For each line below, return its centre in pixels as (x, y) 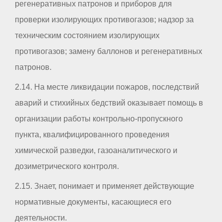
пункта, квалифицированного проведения (92, 134)
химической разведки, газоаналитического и (96, 150)
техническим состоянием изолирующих (87, 35)
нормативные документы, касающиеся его (93, 202)
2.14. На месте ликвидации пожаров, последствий (107, 87)
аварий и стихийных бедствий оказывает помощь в (109, 103)
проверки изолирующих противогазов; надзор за (104, 19)
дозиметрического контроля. (67, 166)
